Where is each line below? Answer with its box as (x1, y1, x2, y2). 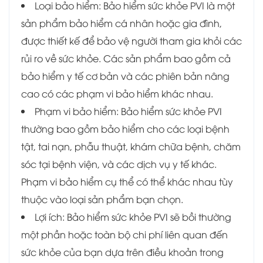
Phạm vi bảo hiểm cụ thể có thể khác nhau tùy (21, 175, 233, 188)
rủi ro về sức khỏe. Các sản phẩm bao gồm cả (21, 52, 231, 65)
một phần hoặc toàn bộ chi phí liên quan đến (21, 228, 228, 241)
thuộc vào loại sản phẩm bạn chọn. (21, 193, 183, 206)
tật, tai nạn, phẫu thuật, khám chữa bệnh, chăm (21, 140, 241, 153)
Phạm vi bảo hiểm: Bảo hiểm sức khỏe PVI (35, 104, 222, 118)
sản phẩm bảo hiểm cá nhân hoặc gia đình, (21, 16, 222, 30)
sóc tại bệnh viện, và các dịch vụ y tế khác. (21, 157, 217, 171)
